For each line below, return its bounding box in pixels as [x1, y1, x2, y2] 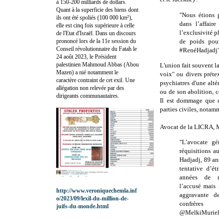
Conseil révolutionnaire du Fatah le [56, 45, 137, 52]
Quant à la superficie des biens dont [56, 6, 138, 13]
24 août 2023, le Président [56, 53, 116, 60]
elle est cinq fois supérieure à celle [56, 22, 134, 29]
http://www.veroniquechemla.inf [56, 187, 137, 194]
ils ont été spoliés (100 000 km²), [56, 14, 132, 21]
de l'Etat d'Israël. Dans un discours [56, 29, 136, 37]
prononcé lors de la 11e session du [56, 37, 136, 44]
